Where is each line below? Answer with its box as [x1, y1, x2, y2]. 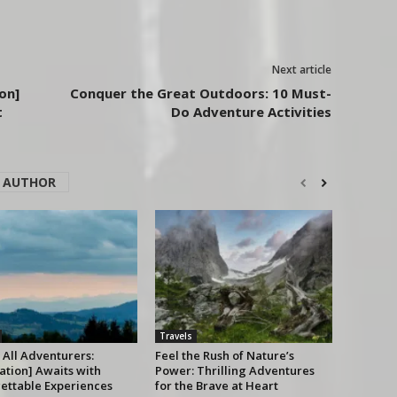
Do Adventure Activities [170, 103, 331, 121]
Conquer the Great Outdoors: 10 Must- [69, 84, 331, 103]
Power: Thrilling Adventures [154, 362, 315, 379]
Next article [271, 62, 331, 78]
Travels [159, 330, 192, 343]
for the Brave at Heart [154, 378, 278, 394]
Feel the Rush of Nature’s [154, 347, 294, 364]
